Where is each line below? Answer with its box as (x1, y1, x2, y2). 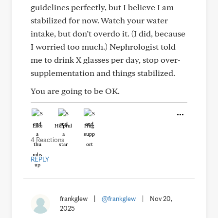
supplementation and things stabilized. (31, 68, 175, 78)
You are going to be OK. (31, 86, 120, 96)
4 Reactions (31, 136, 64, 144)
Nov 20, (150, 195, 172, 202)
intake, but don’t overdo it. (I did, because (31, 28, 185, 38)
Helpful (54, 122, 72, 129)
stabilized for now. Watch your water (31, 15, 168, 25)
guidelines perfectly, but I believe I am (31, 2, 174, 12)
